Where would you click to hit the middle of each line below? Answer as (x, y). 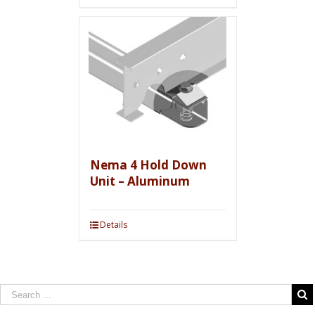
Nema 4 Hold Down (148, 165)
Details (113, 225)
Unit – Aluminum (140, 181)
